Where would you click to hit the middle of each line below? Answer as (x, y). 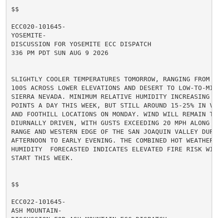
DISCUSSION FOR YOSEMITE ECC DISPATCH (81, 44)
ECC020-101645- (38, 26)
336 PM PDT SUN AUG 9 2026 (60, 53)
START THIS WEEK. (42, 158)
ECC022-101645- (38, 201)
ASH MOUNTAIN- (36, 210)
